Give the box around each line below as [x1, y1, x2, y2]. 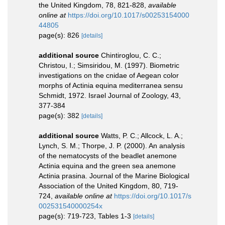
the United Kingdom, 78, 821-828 [39, 1, 144, 9]
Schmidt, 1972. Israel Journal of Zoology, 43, [39, 91, 181, 99]
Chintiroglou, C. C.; [101, 51, 161, 59]
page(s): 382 [39, 111, 81, 120]
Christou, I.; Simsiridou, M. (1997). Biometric [39, 61, 179, 69]
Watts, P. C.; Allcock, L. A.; [101, 132, 183, 140]
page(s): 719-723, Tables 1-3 [39, 212, 133, 220]
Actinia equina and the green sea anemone [39, 162, 176, 170]
